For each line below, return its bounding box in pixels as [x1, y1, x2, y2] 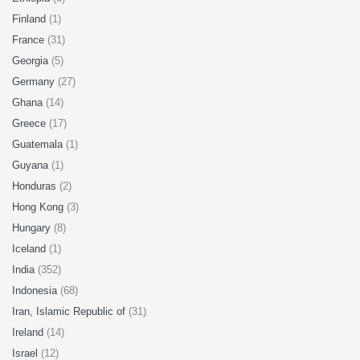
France [12, 34, 47, 46]
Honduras [12, 180, 59, 192]
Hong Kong [12, 201, 67, 213]
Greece [12, 117, 49, 129]
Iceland [12, 243, 49, 255]
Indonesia [12, 284, 60, 297]
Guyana [12, 159, 51, 171]
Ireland [12, 326, 47, 338]
